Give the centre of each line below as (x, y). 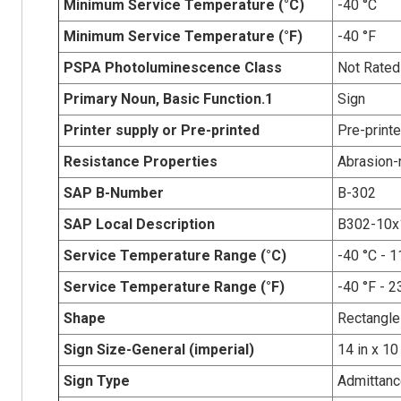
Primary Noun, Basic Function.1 (168, 98)
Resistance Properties (140, 161)
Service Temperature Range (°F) (174, 286)
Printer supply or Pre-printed (161, 130)
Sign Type (96, 380)
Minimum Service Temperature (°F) (183, 36)
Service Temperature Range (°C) (175, 255)
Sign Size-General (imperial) (158, 349)
